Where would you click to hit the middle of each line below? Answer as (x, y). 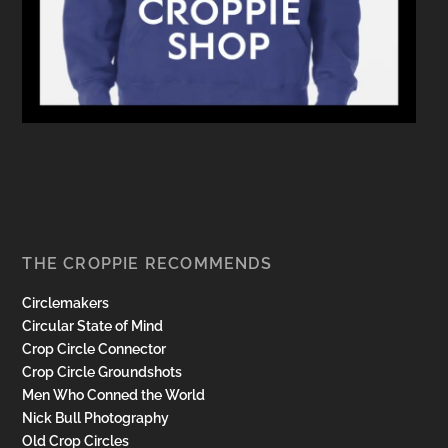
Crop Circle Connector (94, 349)
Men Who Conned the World (114, 395)
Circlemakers (66, 303)
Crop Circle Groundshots (102, 372)
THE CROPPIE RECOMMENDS (147, 264)
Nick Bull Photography (96, 418)
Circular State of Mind (93, 326)
